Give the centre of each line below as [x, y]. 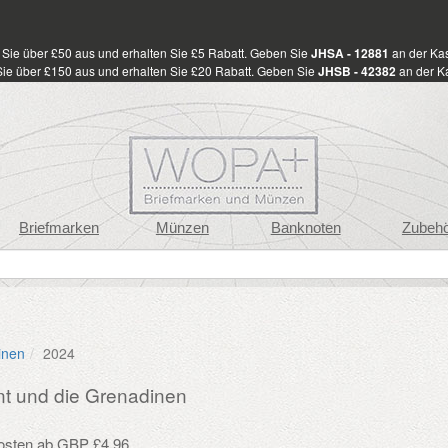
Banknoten [305, 228]
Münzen [182, 228]
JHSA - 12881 [349, 53]
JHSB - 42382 [356, 71]
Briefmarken [58, 228]
